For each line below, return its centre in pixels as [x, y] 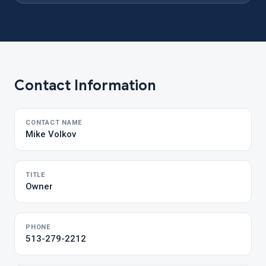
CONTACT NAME [54, 123]
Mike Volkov [51, 134]
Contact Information [85, 85]
